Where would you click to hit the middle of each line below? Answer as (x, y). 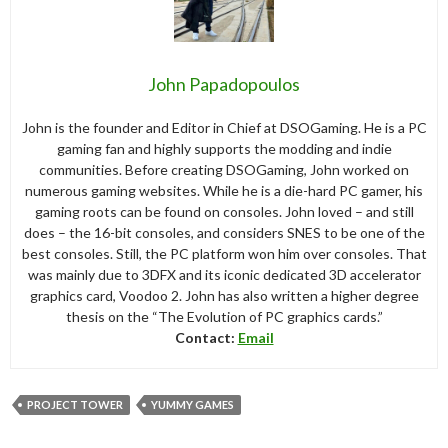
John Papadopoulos (224, 83)
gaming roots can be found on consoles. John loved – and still (224, 211)
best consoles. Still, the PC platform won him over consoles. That (224, 253)
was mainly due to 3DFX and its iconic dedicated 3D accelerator (224, 274)
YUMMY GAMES (192, 404)
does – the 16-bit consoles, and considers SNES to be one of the (224, 232)
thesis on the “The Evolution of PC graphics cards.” (224, 316)
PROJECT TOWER (75, 404)
